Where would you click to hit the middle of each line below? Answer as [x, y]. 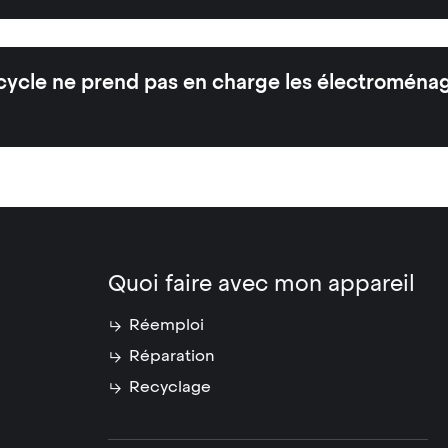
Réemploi [166, 324]
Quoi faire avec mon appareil [261, 283]
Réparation [171, 355]
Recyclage [169, 386]
